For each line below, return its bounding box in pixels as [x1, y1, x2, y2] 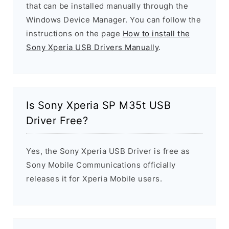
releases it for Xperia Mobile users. [26, 174, 162, 184]
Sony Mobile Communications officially [26, 160, 176, 170]
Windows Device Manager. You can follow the [26, 15, 201, 25]
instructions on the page [26, 29, 123, 39]
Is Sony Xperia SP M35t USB [26, 99, 171, 112]
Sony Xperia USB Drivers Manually [26, 42, 158, 53]
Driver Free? [26, 114, 88, 127]
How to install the [122, 29, 190, 39]
